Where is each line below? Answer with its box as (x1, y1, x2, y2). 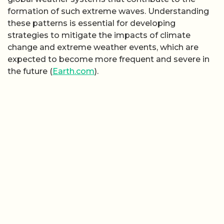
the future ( (7, 66, 52, 76)
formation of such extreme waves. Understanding (7, 6, 209, 16)
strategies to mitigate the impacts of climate (7, 30, 190, 40)
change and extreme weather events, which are (7, 42, 198, 52)
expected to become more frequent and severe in (7, 54, 209, 64)
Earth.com (52, 66, 94, 76)
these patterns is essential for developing (7, 18, 175, 28)
